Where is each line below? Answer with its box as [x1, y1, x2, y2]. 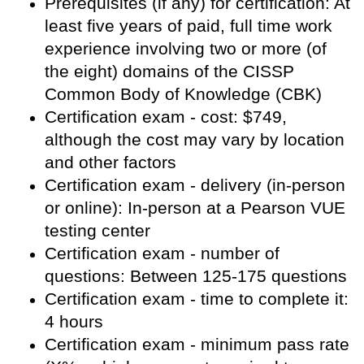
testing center [45, 221, 150, 240]
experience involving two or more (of [45, 39, 327, 58]
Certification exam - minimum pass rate [45, 335, 349, 354]
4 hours [45, 312, 103, 331]
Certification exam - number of [45, 244, 279, 263]
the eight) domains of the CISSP [45, 62, 294, 81]
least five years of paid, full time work [45, 16, 332, 36]
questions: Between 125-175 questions [45, 266, 347, 286]
